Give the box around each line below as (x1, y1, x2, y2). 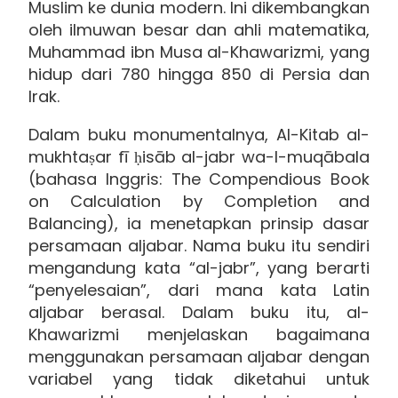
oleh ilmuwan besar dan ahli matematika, (28, 18, 370, 41)
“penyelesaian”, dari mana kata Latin (28, 278, 370, 301)
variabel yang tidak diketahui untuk (28, 367, 370, 390)
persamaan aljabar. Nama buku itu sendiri (28, 234, 370, 257)
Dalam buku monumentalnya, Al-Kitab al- (28, 123, 370, 146)
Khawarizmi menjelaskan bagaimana (28, 322, 370, 346)
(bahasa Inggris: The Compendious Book (28, 167, 370, 190)
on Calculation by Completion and (28, 189, 370, 212)
